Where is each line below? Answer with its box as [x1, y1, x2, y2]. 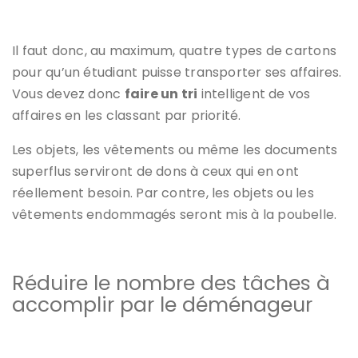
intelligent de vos [197, 84, 311, 103]
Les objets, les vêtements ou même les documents [12, 140, 338, 159]
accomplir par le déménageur [12, 290, 312, 319]
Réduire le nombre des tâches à [12, 268, 330, 297]
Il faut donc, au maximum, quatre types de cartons [12, 41, 337, 60]
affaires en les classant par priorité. [12, 105, 241, 125]
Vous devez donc [12, 84, 125, 103]
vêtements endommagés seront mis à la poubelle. [12, 205, 337, 224]
